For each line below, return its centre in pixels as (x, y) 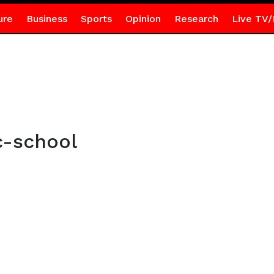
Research (196, 19)
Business (46, 19)
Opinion (143, 19)
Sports (96, 19)
